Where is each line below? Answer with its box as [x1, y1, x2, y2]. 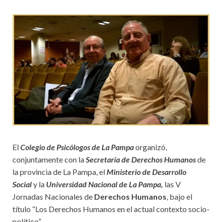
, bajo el [166, 191, 192, 201]
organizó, [134, 142, 167, 152]
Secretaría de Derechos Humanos [86, 154, 196, 164]
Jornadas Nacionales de [12, 191, 94, 201]
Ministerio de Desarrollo [107, 166, 186, 176]
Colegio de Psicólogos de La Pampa [20, 142, 134, 152]
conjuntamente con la [12, 154, 86, 164]
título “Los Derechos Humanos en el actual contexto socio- [12, 204, 210, 214]
